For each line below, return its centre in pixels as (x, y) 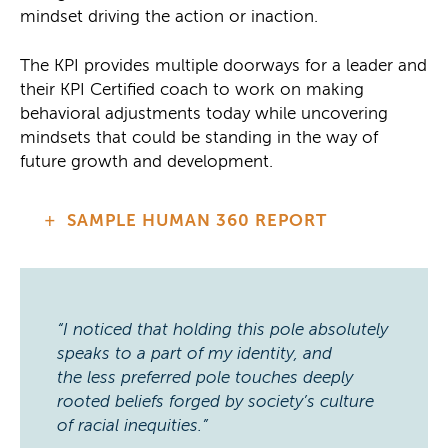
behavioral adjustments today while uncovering (204, 113)
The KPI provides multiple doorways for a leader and (223, 65)
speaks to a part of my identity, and (194, 353)
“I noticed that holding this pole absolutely (222, 329)
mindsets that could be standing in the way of (199, 137)
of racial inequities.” (132, 425)
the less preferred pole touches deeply (204, 377)
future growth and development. (146, 161)
